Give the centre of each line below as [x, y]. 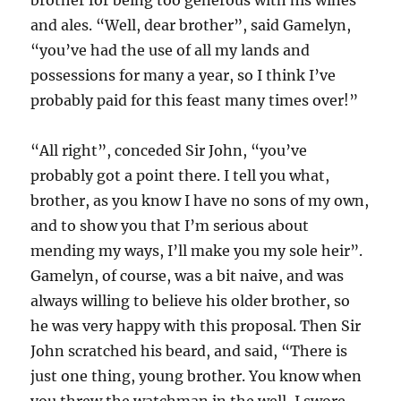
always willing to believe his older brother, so [191, 300]
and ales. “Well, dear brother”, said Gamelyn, [191, 25]
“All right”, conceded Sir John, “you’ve [169, 150]
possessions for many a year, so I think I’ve [183, 75]
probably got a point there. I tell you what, [180, 175]
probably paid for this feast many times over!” [195, 100]
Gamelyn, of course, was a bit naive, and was [188, 275]
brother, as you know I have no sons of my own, [200, 200]
